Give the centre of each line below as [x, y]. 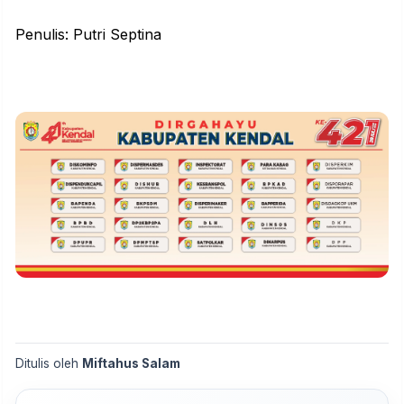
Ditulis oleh [49, 364]
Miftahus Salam [131, 364]
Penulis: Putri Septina [88, 34]
